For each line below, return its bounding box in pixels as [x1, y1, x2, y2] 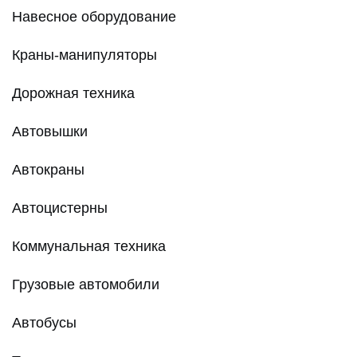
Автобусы [12, 315, 76, 331]
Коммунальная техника [12, 238, 166, 255]
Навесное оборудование [12, 9, 176, 25]
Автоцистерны [12, 200, 108, 217]
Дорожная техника [12, 85, 135, 102]
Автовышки [12, 124, 88, 140]
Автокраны [12, 162, 84, 178]
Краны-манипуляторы [12, 47, 157, 64]
